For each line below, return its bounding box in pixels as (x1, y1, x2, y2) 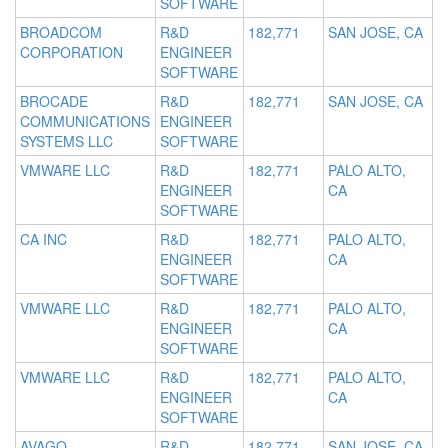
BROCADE (20, 91, 88, 112)
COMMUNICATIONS (20, 111, 150, 132)
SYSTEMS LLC (20, 131, 113, 152)
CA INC (20, 229, 67, 250)
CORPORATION (20, 42, 123, 63)
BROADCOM (20, 22, 102, 43)
